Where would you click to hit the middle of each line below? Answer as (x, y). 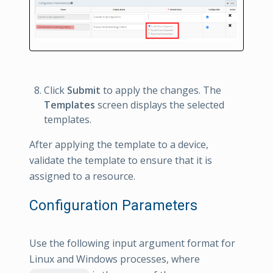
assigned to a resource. (82, 176)
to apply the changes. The (161, 90)
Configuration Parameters (113, 206)
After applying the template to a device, (119, 145)
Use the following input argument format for (132, 243)
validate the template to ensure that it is (121, 161)
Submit (84, 90)
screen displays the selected (160, 105)
